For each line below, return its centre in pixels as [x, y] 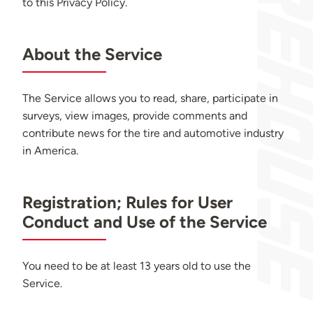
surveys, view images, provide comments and [135, 116]
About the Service [92, 54]
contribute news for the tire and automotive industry [153, 133]
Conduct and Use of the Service [145, 222]
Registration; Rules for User [128, 203]
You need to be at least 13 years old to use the [137, 266]
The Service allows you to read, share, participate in [150, 99]
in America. [50, 151]
